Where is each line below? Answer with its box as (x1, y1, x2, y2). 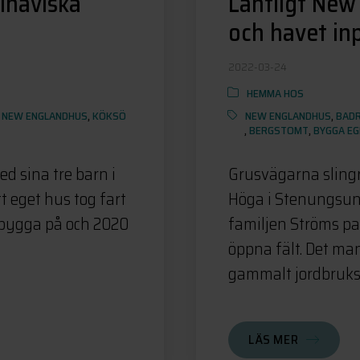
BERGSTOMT (249, 121, 309, 139)
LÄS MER (248, 329, 299, 350)
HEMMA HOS (247, 84, 304, 102)
